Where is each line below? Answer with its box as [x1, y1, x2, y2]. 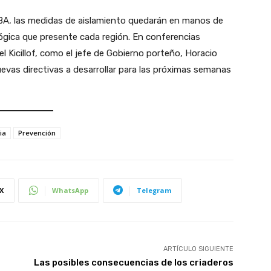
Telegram [137, 185, 171, 195]
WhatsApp [52, 185, 88, 195]
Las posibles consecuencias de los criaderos [33, 256, 233, 268]
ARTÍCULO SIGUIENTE [163, 244, 233, 253]
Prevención [18, 128, 56, 137]
